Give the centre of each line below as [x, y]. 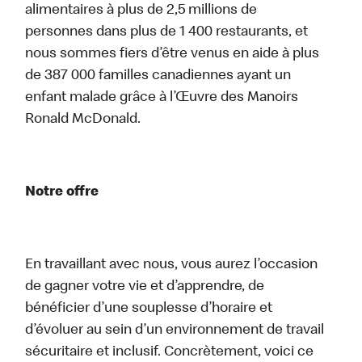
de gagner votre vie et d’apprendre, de [145, 287]
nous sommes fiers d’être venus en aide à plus [173, 55]
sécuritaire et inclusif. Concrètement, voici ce [170, 353]
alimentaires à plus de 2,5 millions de [141, 11]
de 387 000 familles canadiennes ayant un [158, 76]
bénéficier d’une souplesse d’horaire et [149, 309]
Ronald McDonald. [83, 120]
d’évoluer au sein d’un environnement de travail [175, 331]
